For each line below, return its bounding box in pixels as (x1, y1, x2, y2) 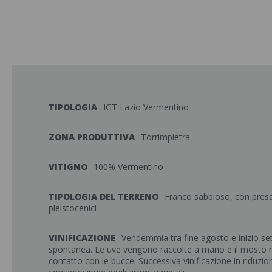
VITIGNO (49, 161, 87, 172)
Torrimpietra (141, 131, 190, 143)
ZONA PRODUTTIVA (49, 131, 135, 143)
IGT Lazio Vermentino (103, 101, 189, 113)
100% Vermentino (93, 161, 163, 172)
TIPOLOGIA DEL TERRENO (49, 191, 158, 202)
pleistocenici (49, 202, 97, 214)
